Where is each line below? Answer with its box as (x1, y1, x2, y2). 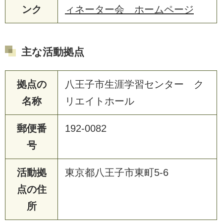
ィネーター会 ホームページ (65, 3, 194, 15)
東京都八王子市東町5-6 (65, 166, 168, 178)
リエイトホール (65, 95, 134, 107)
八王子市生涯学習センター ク (65, 78, 204, 90)
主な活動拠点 (21, 46, 84, 57)
